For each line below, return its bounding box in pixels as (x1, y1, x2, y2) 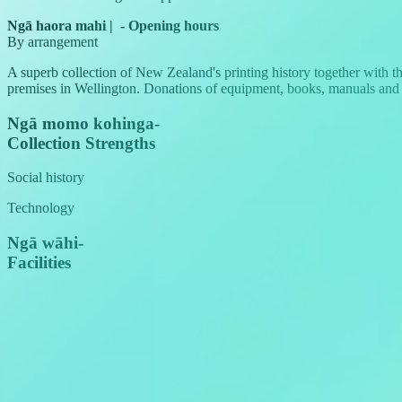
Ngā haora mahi (7, 17, 106, 33)
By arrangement (7, 33, 98, 49)
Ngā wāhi (7, 232, 78, 252)
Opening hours (128, 17, 219, 33)
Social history (7, 170, 84, 186)
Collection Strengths (7, 133, 155, 153)
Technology (7, 200, 74, 216)
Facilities (7, 252, 71, 272)
